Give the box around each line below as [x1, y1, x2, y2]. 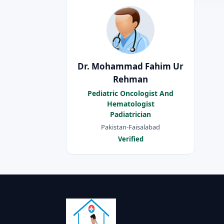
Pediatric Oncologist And [87, 88, 173, 98]
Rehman [113, 73, 148, 85]
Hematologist [106, 99, 154, 109]
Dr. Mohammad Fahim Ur [77, 60, 183, 72]
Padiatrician [110, 109, 151, 119]
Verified [117, 134, 143, 144]
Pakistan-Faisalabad [101, 122, 160, 131]
